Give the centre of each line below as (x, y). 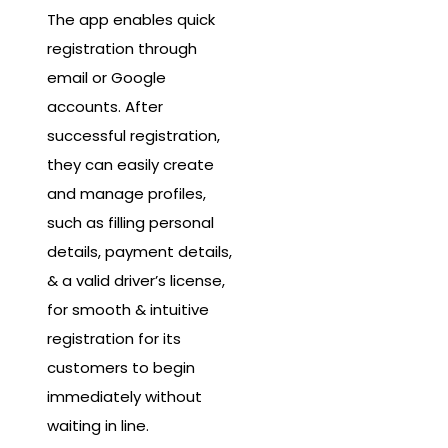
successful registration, (133, 135)
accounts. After (105, 106)
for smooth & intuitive (128, 309)
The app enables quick (131, 19)
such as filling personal (130, 222)
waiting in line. (98, 425)
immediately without (124, 396)
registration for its (114, 338)
